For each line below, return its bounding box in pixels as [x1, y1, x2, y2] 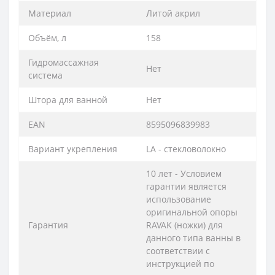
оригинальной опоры [146, 206, 238, 219]
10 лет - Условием [146, 168, 222, 180]
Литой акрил [146, 7, 200, 20]
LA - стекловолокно [146, 143, 226, 155]
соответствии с [146, 245, 210, 257]
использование [146, 193, 211, 206]
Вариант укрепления [28, 143, 117, 155]
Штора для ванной [28, 94, 107, 106]
